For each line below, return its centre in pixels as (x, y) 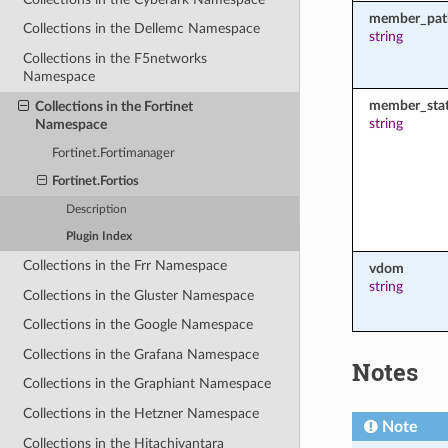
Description (97, 210)
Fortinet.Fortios (96, 182)
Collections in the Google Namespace (138, 325)
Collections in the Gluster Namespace (139, 295)
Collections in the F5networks (115, 58)
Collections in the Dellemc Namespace (142, 29)
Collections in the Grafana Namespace (141, 354)
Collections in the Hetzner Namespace (141, 414)
